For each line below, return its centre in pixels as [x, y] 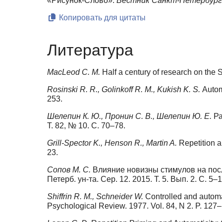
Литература [90, 50]
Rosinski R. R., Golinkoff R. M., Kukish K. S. [125, 90]
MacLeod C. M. [75, 72]
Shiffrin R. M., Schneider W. [96, 197]
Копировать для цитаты [101, 17]
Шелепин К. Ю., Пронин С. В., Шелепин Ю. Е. [130, 116]
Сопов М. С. [70, 170]
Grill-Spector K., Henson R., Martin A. [113, 143]
